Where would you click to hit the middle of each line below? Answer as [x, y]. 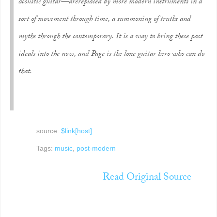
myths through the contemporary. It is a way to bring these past [110, 37]
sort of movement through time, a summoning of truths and [105, 20]
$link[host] [76, 131]
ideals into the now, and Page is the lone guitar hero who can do [111, 54]
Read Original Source [147, 178]
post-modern [96, 148]
